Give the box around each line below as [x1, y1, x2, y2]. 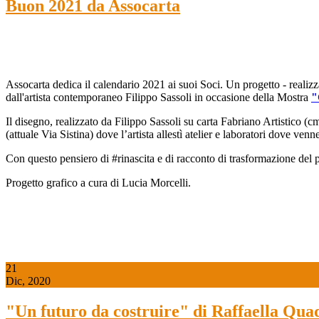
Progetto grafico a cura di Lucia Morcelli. [6, 176, 191, 189]
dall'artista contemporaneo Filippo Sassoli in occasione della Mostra [6, 90, 311, 103]
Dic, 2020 [6, 274, 51, 287]
